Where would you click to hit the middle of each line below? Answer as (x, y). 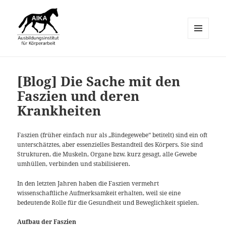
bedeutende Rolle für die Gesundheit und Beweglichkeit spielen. (108, 202)
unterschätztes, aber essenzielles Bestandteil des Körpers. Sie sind (110, 145)
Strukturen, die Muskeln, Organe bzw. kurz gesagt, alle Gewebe (107, 154)
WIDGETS (202, 60)
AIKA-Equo (46, 63)
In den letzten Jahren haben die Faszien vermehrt (88, 183)
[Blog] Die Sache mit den (99, 81)
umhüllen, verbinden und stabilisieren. (74, 164)
